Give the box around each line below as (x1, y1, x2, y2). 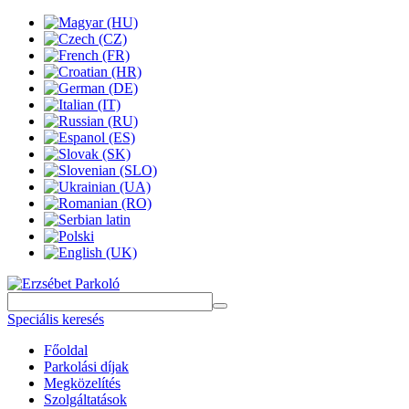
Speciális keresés (7, 311, 104, 327)
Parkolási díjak (44, 359, 129, 374)
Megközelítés (44, 375, 121, 391)
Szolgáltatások (44, 392, 127, 407)
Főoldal (44, 342, 88, 358)
